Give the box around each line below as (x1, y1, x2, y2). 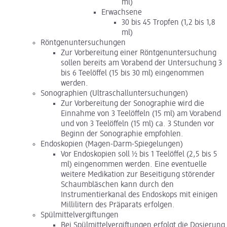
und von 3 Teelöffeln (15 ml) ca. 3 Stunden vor (61, 120, 214, 128)
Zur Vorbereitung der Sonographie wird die (61, 99, 204, 108)
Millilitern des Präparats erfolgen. (61, 201, 175, 209)
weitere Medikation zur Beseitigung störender (61, 170, 215, 179)
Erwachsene (101, 8, 142, 17)
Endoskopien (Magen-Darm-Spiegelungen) (41, 140, 183, 148)
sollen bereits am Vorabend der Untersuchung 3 (61, 59, 222, 67)
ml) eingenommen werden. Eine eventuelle (61, 160, 207, 169)
